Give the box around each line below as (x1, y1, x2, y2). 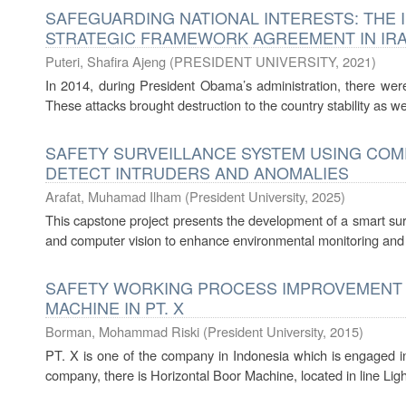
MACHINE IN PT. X (45, 295, 184, 319)
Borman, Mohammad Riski (45, 322, 199, 341)
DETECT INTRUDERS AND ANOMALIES (45, 160, 349, 184)
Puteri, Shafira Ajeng (45, 52, 166, 71)
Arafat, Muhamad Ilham (45, 187, 181, 206)
